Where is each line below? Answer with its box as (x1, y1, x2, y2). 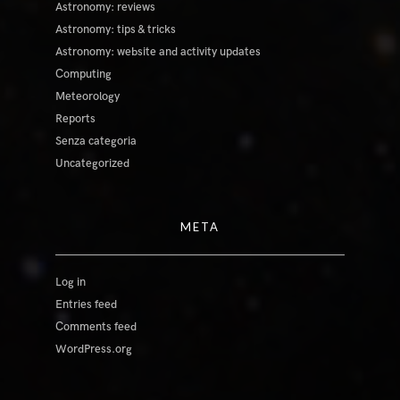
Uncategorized (55, 156, 130, 171)
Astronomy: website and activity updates (55, 45, 262, 60)
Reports (55, 112, 96, 127)
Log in (55, 275, 87, 290)
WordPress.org (55, 342, 133, 357)
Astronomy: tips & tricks (55, 22, 177, 37)
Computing (55, 67, 112, 82)
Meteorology (55, 89, 121, 104)
